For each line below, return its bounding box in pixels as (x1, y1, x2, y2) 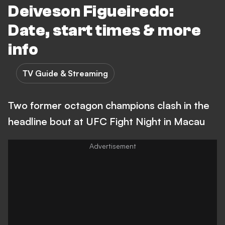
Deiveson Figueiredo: (8, 3, 174, 21)
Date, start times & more (8, 22, 201, 40)
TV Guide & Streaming (23, 68, 108, 78)
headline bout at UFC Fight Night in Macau (8, 115, 205, 128)
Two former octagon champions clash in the (8, 99, 209, 111)
